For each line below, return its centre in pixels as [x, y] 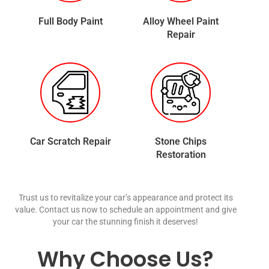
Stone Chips [181, 142]
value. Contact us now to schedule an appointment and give [125, 210]
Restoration [181, 155]
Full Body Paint [70, 22]
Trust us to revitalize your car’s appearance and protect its [125, 198]
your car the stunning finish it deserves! [125, 222]
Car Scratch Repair [70, 142]
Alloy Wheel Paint [181, 22]
